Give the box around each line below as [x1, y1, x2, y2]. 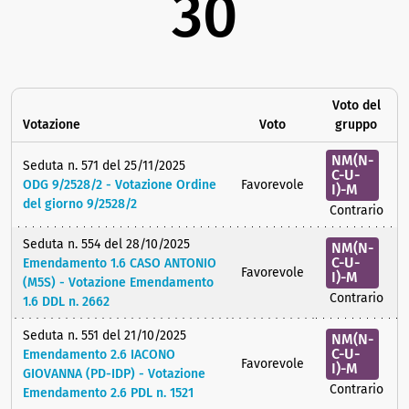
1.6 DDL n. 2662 [23, 294, 110, 310]
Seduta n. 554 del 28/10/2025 [23, 236, 190, 253]
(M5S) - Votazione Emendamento [23, 275, 214, 291]
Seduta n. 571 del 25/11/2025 [23, 158, 185, 174]
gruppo [335, 117, 377, 133]
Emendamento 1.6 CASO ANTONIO [23, 256, 216, 272]
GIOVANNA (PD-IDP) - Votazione [23, 366, 205, 383]
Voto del [331, 98, 381, 114]
